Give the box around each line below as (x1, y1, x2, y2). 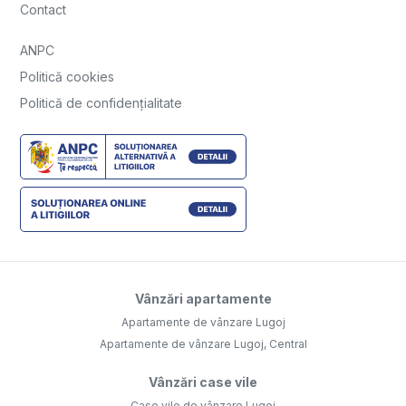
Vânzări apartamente (134, 290, 272, 306)
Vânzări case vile (149, 373, 257, 390)
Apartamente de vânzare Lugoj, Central (99, 336, 307, 351)
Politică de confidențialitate (20, 94, 182, 111)
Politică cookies (20, 68, 114, 84)
